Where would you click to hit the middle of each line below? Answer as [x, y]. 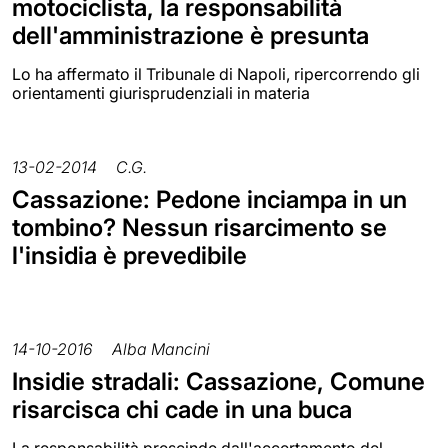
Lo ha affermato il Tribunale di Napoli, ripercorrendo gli [216, 73]
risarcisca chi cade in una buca [182, 409]
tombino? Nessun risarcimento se [199, 227]
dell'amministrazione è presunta [190, 35]
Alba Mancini [161, 348]
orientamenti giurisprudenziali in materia [161, 92]
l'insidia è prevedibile [129, 255]
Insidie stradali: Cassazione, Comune [218, 381]
